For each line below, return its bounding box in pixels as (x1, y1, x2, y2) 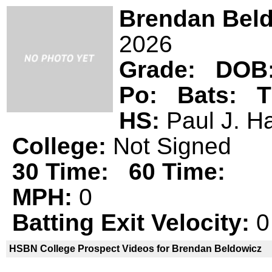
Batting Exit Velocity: (12, 209, 256, 236)
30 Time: (12, 158, 115, 185)
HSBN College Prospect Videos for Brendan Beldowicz (9, 243, 262, 254)
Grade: (119, 56, 202, 83)
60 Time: (129, 158, 225, 185)
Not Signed (113, 133, 231, 159)
